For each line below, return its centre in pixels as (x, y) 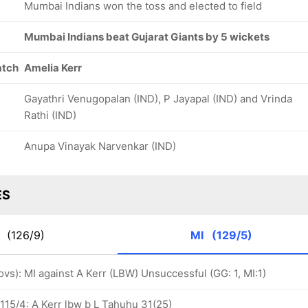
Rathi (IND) (50, 115)
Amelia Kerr (53, 68)
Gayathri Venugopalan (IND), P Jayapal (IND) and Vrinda (158, 99)
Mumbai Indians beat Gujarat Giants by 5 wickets (147, 37)
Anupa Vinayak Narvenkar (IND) (100, 146)
